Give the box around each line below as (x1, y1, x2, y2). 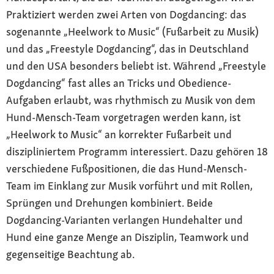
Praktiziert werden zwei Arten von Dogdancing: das (6, 7, 246, 21)
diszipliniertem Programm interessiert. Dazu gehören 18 (6, 144, 268, 158)
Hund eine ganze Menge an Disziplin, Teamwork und (6, 229, 249, 244)
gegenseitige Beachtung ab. (6, 246, 135, 261)
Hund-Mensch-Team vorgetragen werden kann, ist (6, 109, 241, 124)
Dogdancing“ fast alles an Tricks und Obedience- (6, 75, 231, 90)
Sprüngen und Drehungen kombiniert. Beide (6, 195, 213, 210)
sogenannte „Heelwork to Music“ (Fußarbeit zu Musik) (6, 24, 259, 39)
